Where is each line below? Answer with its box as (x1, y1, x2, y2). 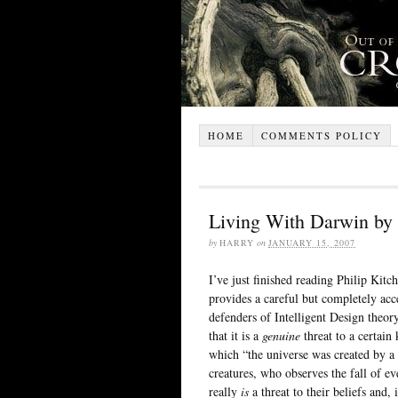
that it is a (209, 326, 262, 344)
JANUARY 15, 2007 (268, 235, 355, 249)
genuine (262, 326, 304, 344)
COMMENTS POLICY (260, 128, 382, 142)
